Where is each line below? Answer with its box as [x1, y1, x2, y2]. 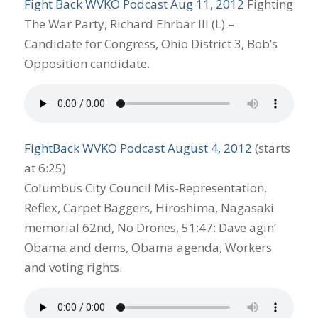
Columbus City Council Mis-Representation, [23, 180, 267, 197]
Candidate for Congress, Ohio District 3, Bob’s [23, 35, 278, 53]
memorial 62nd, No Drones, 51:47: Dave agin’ [23, 219, 276, 236]
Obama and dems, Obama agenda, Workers [23, 239, 272, 256]
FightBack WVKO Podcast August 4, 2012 [23, 140, 252, 157]
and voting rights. [23, 259, 122, 276]
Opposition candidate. [23, 55, 150, 72]
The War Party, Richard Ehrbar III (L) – [23, 16, 234, 33]
